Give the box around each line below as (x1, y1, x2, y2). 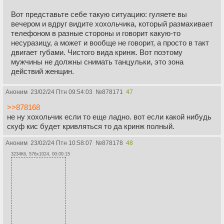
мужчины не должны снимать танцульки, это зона (11, 57, 183, 66)
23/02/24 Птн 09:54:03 (30, 88, 92, 95)
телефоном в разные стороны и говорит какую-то (11, 28, 180, 37)
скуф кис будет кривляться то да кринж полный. (7, 121, 174, 130)
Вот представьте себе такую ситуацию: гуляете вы (11, 9, 187, 18)
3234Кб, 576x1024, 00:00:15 (11, 151, 70, 156)
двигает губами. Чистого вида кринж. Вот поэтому (11, 47, 182, 56)
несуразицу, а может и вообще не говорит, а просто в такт (11, 38, 209, 47)
